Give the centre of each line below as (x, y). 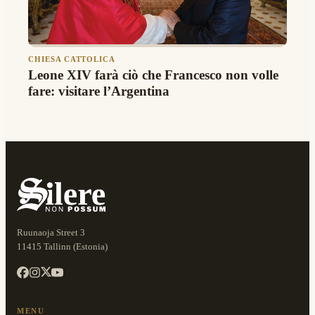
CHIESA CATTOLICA (72, 59)
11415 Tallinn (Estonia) (62, 246)
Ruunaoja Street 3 (51, 232)
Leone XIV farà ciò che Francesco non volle (153, 75)
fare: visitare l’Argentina (99, 91)
